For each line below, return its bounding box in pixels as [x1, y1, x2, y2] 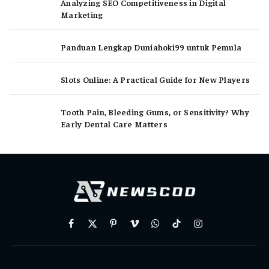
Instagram [197, 223, 235, 234]
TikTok [175, 223, 202, 234]
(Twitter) [91, 235, 121, 247]
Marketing [61, 8, 103, 20]
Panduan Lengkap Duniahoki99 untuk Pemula [61, 41, 242, 52]
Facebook [70, 223, 106, 234]
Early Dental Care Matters [61, 118, 168, 129]
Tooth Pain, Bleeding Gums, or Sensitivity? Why [61, 106, 249, 117]
